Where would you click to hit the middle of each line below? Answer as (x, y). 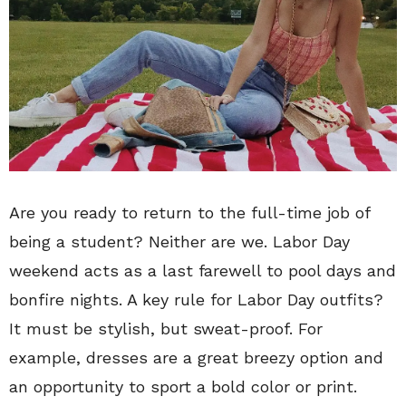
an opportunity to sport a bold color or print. (183, 386)
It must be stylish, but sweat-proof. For (166, 328)
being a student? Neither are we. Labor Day (179, 241)
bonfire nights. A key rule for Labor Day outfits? (196, 299)
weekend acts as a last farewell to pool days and (203, 270)
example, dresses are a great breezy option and (196, 357)
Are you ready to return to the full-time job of (189, 212)
